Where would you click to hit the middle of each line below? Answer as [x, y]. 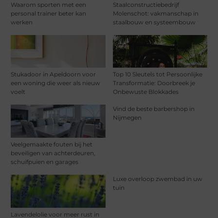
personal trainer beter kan [49, 13]
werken [22, 22]
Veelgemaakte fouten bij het [52, 145]
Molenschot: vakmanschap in [155, 13]
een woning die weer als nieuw [56, 83]
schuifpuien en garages [45, 162]
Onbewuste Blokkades [145, 92]
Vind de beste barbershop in [154, 109]
